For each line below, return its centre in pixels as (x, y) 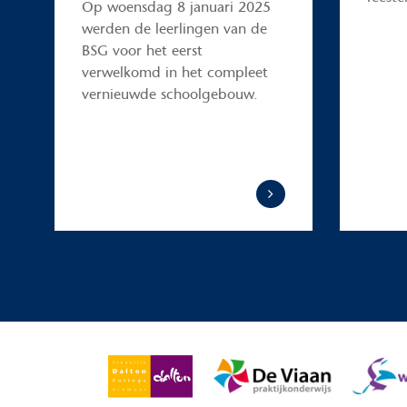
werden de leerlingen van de (174, 28)
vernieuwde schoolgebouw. (170, 94)
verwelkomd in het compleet (175, 72)
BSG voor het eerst (142, 50)
